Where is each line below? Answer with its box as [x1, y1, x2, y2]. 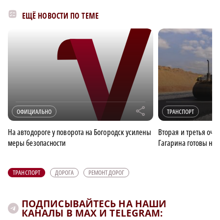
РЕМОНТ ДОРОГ [88, 168, 125, 177]
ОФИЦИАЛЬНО [17, 107, 52, 116]
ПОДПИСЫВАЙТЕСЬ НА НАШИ [22, 197, 167, 211]
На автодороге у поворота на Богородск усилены [8, 127, 151, 138]
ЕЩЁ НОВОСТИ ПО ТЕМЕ [22, 10, 99, 22]
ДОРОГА [55, 168, 74, 177]
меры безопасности [8, 137, 66, 149]
